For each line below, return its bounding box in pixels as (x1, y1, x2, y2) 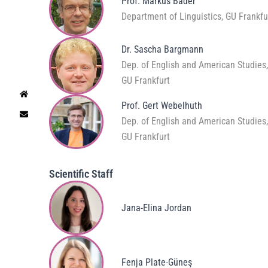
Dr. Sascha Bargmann (121, 44, 204, 56)
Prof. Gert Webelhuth (121, 100, 203, 112)
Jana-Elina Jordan (121, 202, 192, 214)
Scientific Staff (49, 167, 113, 180)
